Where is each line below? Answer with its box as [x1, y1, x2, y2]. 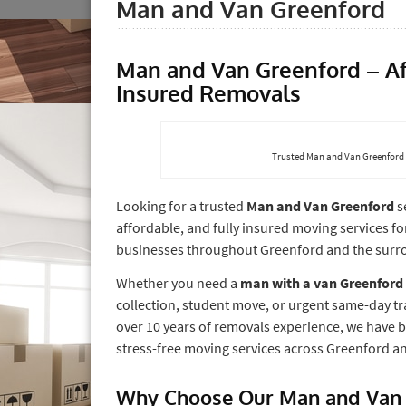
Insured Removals [116, 78, 301, 107]
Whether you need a [116, 273, 240, 292]
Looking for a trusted [116, 196, 246, 215]
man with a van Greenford [240, 273, 403, 292]
